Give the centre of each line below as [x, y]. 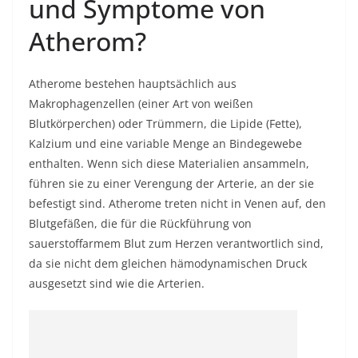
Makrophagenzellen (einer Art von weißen [141, 103]
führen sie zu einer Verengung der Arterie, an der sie [171, 183]
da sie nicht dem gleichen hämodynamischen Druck [168, 263]
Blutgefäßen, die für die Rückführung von [140, 223]
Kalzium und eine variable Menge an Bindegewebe [165, 143]
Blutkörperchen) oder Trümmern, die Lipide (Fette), [165, 123]
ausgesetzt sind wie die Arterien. [117, 283]
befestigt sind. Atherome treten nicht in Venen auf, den [177, 203]
